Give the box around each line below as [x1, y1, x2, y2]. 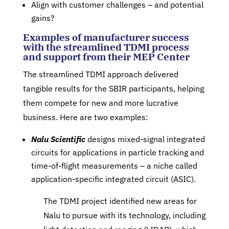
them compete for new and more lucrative [22, 98, 178, 108]
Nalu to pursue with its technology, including [43, 210, 205, 220]
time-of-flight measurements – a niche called [31, 161, 197, 171]
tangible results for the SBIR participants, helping [22, 83, 204, 94]
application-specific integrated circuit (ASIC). [31, 174, 196, 184]
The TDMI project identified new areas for [43, 196, 197, 206]
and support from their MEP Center [22, 51, 190, 63]
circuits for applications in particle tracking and [31, 147, 204, 157]
